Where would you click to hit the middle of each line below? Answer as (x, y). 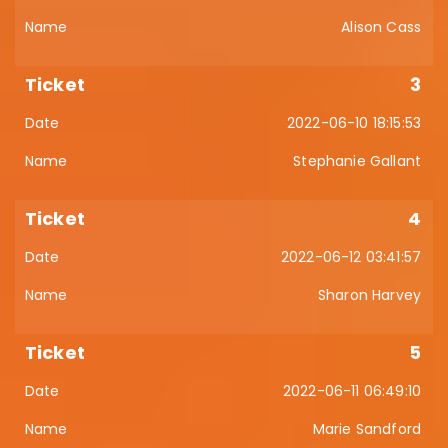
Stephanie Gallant (357, 161)
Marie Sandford (366, 429)
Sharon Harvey (369, 295)
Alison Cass (381, 27)
